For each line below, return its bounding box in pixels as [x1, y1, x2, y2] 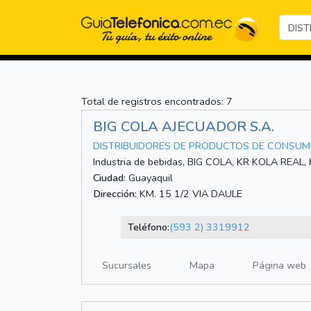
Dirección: [93, 187, 137, 201]
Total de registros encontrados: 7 [81, 94, 233, 109]
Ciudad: [93, 171, 126, 185]
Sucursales [102, 258, 151, 273]
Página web [253, 258, 306, 273]
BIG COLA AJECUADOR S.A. [93, 117, 274, 137]
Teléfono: [127, 220, 169, 235]
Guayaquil [126, 171, 173, 185]
